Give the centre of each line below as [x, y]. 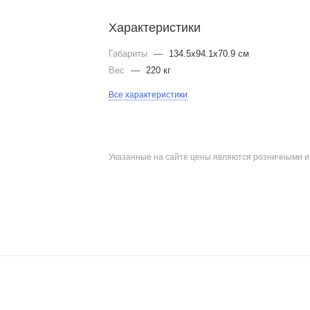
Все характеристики [148, 95]
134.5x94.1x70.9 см [209, 54]
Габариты [130, 54]
